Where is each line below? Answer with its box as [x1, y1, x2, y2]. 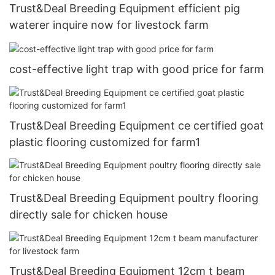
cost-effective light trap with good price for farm [9, 63, 264, 76]
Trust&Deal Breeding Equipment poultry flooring [9, 192, 258, 205]
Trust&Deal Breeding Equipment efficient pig [9, 2, 240, 15]
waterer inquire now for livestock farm [9, 18, 209, 32]
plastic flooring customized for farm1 [9, 135, 200, 149]
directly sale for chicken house [9, 208, 168, 222]
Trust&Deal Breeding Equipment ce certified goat [9, 118, 264, 132]
